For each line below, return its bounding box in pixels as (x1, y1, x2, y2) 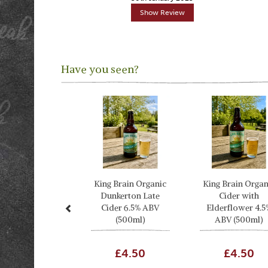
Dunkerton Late (100, 190, 160, 201)
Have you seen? (61, 62, 139, 76)
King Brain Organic (94, 178, 167, 189)
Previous (68, 84, 101, 94)
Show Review (139, 8, 185, 17)
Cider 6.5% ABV (101, 202, 160, 213)
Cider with (218, 190, 259, 201)
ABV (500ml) (215, 214, 263, 225)
